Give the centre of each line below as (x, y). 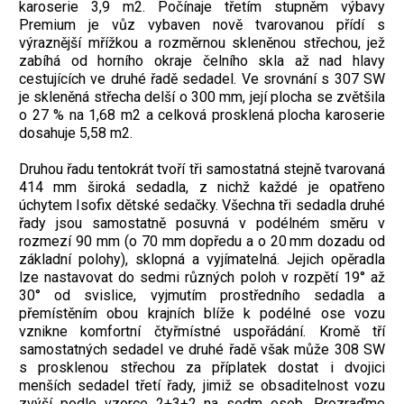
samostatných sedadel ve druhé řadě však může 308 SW (202, 350)
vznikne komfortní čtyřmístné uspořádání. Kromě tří (202, 332)
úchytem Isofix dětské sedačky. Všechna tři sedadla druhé (202, 206)
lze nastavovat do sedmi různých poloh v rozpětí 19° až (202, 278)
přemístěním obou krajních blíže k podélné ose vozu (202, 314)
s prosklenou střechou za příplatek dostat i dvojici (202, 368)
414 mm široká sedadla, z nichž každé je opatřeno (202, 188)
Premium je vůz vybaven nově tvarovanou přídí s (202, 25)
